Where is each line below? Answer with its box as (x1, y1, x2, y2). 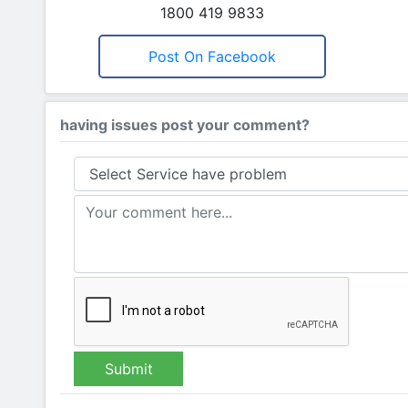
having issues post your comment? (60, 116, 310, 134)
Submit (104, 360, 153, 378)
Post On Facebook (148, 47, 276, 66)
